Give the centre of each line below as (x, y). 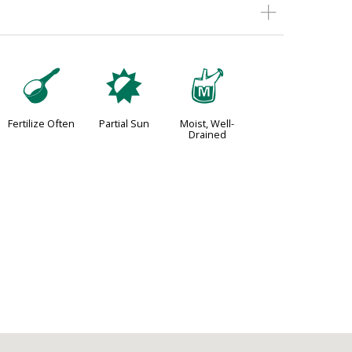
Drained (207, 135)
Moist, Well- (207, 124)
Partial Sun (125, 124)
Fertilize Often (42, 124)
